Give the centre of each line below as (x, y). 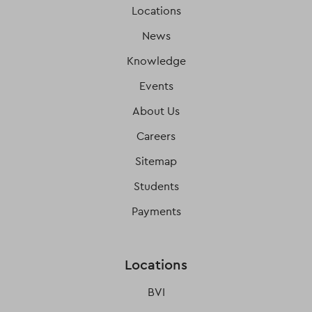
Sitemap (156, 161)
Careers (156, 136)
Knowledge (156, 61)
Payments (156, 211)
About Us (156, 111)
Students (156, 186)
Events (156, 86)
